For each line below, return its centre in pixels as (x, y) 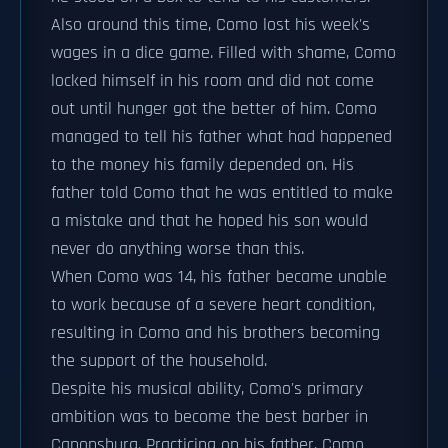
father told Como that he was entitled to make (222, 193)
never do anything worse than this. (177, 249)
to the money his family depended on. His (202, 165)
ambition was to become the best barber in (209, 417)
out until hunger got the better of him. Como (214, 109)
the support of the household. (159, 361)
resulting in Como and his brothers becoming (215, 333)
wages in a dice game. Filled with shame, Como (223, 53)
